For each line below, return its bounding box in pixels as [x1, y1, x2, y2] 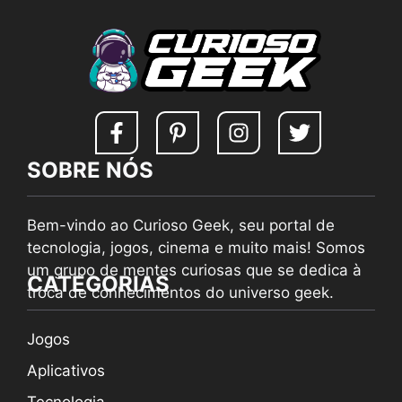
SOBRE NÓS [27, 156, 153, 183]
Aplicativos [27, 361, 105, 380]
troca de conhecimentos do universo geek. [27, 283, 334, 301]
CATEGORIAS [27, 270, 170, 297]
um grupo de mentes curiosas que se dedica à [27, 260, 362, 279]
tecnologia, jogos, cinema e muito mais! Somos [27, 238, 365, 257]
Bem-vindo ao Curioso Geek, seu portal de [27, 215, 335, 234]
